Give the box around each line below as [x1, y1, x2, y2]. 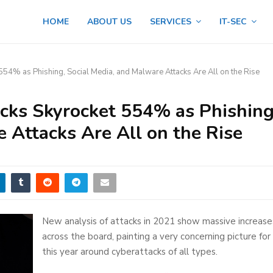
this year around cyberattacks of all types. [42, 245, 218, 258]
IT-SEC [219, 16, 247, 27]
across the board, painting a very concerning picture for [42, 230, 271, 243]
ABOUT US [87, 16, 132, 27]
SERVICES [150, 16, 191, 27]
